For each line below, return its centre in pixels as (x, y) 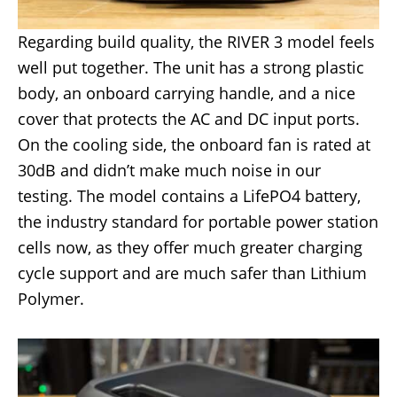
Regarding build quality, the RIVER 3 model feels (196, 41)
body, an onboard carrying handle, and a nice (187, 93)
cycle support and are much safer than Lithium (192, 272)
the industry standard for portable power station (198, 221)
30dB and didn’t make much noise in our (169, 170)
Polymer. (51, 298)
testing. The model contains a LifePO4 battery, (189, 195)
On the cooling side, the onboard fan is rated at (194, 144)
